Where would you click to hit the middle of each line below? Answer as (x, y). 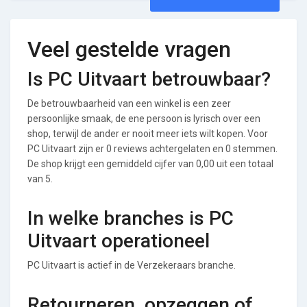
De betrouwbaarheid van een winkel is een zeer (129, 103)
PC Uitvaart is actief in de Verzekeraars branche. (132, 265)
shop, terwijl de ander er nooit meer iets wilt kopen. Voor (148, 133)
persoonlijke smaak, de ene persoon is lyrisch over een (144, 118)
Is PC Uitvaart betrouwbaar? (149, 79)
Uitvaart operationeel (119, 241)
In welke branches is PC (131, 218)
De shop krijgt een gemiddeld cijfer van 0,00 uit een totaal (150, 163)
